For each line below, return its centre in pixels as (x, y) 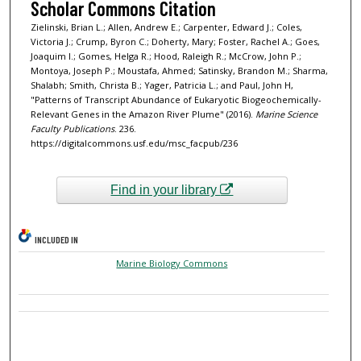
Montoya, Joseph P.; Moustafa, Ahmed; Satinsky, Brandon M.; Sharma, (179, 70)
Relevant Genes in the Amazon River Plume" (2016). (143, 114)
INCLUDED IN (57, 240)
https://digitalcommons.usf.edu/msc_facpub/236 (134, 143)
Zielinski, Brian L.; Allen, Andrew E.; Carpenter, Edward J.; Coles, (166, 27)
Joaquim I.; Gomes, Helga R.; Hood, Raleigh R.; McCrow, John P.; (166, 56)
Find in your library (166, 190)
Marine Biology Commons (172, 263)
